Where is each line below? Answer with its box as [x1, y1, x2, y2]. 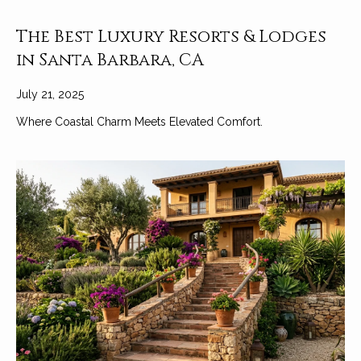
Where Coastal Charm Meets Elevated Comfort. [16, 115, 263, 129]
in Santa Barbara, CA [16, 49, 204, 73]
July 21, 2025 [16, 88, 84, 102]
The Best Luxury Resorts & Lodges [16, 26, 326, 49]
